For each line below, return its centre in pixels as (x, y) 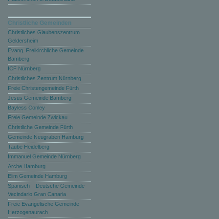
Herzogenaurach (28, 212)
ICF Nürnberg (24, 68)
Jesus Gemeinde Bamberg (40, 98)
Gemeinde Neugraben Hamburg (46, 137)
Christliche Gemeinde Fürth (40, 127)
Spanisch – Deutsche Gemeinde (46, 186)
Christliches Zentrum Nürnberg (44, 78)
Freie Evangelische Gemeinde (44, 204)
